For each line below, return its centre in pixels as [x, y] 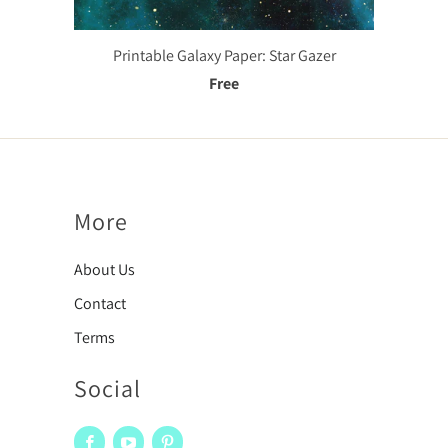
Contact [100, 303]
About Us [104, 269]
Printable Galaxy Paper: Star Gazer [224, 55]
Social [107, 387]
